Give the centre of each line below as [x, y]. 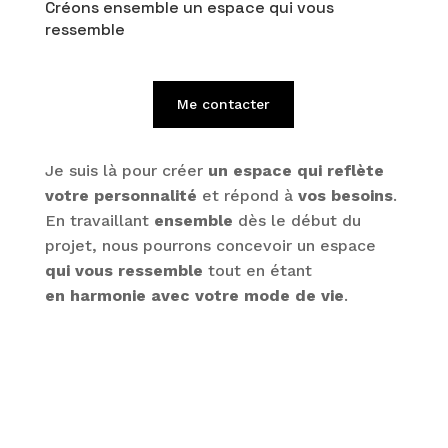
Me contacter [224, 104]
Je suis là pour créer [126, 171]
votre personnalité [120, 196]
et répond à [247, 196]
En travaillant [99, 221]
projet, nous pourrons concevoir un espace [210, 246]
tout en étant [257, 271]
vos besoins [345, 196]
